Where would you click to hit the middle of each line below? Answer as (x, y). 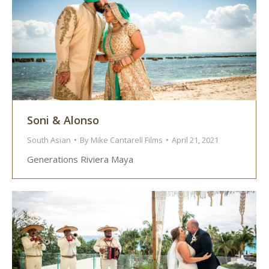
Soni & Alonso (63, 120)
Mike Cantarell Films (127, 140)
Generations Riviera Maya (80, 159)
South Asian (49, 140)
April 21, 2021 (195, 140)
